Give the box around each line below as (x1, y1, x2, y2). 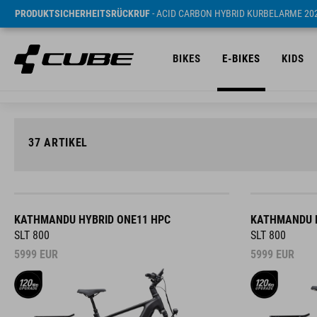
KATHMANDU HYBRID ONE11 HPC (14, 213, 171, 226)
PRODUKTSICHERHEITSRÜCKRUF (15, 8, 150, 19)
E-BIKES (222, 52, 260, 65)
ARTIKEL (40, 136, 88, 149)
